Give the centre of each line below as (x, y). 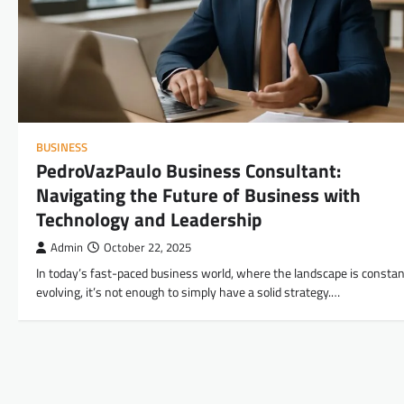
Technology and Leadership (149, 219)
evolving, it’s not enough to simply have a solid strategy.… (188, 292)
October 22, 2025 (147, 247)
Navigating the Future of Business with (198, 194)
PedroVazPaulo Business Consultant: (188, 170)
